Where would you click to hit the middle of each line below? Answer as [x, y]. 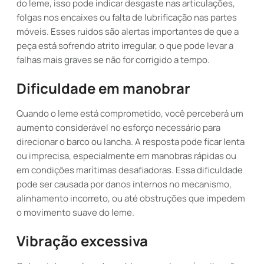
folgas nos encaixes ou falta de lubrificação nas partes [127, 17]
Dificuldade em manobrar [103, 88]
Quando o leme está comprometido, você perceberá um [130, 113]
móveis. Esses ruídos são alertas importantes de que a [128, 32]
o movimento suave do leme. [75, 212]
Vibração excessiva [82, 241]
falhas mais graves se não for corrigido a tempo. [113, 60]
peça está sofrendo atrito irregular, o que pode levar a [125, 46]
